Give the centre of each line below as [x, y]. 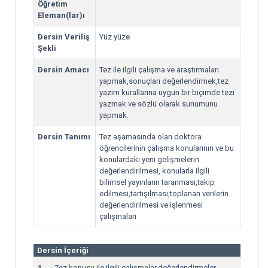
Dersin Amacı [63, 70]
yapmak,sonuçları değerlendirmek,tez [164, 81]
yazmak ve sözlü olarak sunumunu [159, 104]
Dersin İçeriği [63, 250]
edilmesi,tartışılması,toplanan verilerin [164, 194]
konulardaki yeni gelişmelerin [149, 159]
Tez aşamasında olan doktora [150, 137]
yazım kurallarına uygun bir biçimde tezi [167, 92]
